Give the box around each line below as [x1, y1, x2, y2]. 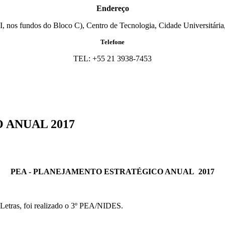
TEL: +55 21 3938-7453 [73, 54, 152, 63]
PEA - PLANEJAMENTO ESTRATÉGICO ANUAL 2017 [11, 167, 214, 176]
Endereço [96, 4, 129, 13]
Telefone [100, 38, 125, 46]
